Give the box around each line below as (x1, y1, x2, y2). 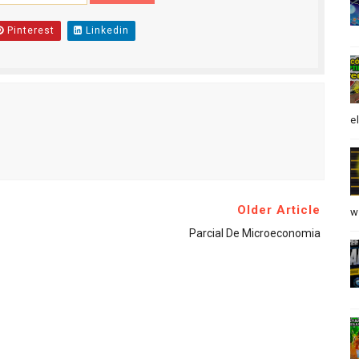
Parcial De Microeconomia (188, 227, 321, 240)
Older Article (236, 203, 321, 217)
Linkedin (82, 25, 129, 36)
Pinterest (3, 25, 54, 36)
